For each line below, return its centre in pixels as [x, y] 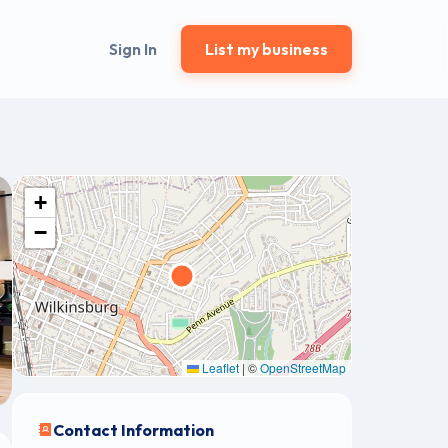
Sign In [133, 49]
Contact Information [133, 430]
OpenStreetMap [303, 367]
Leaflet [219, 367]
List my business [266, 49]
